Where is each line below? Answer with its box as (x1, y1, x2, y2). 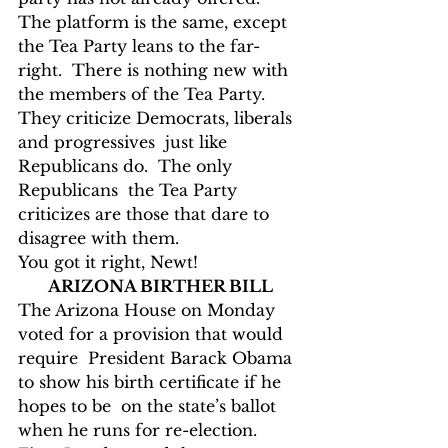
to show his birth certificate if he (18, 372, 286, 392)
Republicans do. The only (18, 156, 237, 176)
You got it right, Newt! (18, 252, 198, 272)
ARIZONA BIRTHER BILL (47, 276, 273, 296)
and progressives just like (18, 132, 232, 152)
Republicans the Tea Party (18, 180, 242, 200)
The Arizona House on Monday (18, 300, 280, 320)
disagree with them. (18, 228, 179, 248)
